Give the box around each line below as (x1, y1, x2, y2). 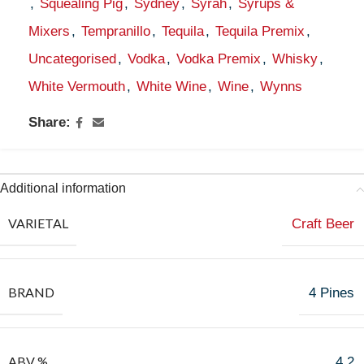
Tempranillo (81, 24, 150, 39)
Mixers (28, 24, 70, 39)
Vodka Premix (176, 51, 261, 67)
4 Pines (309, 285, 354, 301)
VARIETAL (8, 215, 68, 231)
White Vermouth (28, 79, 125, 94)
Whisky (272, 51, 318, 67)
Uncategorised (28, 51, 116, 67)
